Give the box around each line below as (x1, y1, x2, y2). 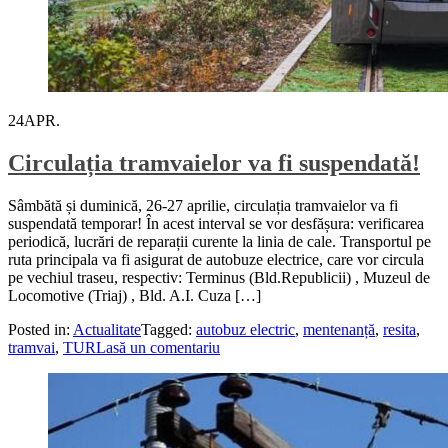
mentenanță (303, 320, 375, 338)
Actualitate (73, 320, 141, 338)
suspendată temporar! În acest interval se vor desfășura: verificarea (8, 214, 424, 232)
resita (383, 320, 416, 338)
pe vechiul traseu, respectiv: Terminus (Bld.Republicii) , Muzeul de (8, 268, 430, 286)
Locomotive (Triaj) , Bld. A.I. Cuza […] (8, 286, 261, 304)
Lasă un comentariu (96, 338, 220, 356)
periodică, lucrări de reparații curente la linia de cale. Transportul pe (8, 232, 431, 250)
